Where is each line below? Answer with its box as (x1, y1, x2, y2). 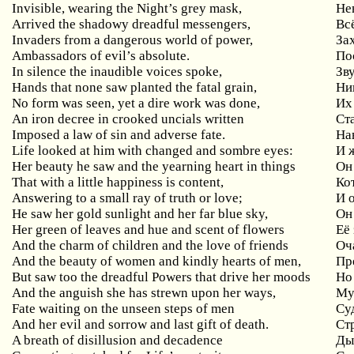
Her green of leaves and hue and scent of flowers (12, 222, 285, 237)
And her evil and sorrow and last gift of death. (12, 317, 269, 332)
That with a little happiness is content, (12, 175, 224, 190)
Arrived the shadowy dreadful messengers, (12, 17, 251, 32)
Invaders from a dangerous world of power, (12, 32, 254, 47)
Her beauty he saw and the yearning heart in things (12, 159, 296, 174)
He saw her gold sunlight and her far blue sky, (12, 206, 269, 221)
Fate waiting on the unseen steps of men (12, 301, 235, 316)
